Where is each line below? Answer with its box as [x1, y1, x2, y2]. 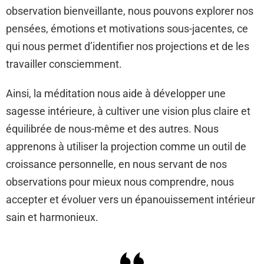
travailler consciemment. [6, 58, 122, 70]
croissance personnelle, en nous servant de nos [6, 158, 227, 170]
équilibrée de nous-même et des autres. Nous [6, 123, 219, 135]
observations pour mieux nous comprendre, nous [6, 176, 234, 188]
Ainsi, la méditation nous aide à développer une [6, 87, 226, 100]
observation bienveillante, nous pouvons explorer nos [6, 5, 253, 17]
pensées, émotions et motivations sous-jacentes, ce [6, 22, 248, 35]
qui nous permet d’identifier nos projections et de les [6, 40, 249, 52]
